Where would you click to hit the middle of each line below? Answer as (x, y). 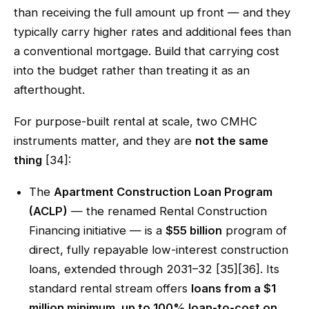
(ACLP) (48, 211)
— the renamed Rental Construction (167, 211)
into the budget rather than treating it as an (132, 70)
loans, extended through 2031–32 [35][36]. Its (154, 269)
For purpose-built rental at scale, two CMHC (136, 121)
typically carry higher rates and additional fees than (152, 32)
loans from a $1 (233, 288)
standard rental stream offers (110, 288)
